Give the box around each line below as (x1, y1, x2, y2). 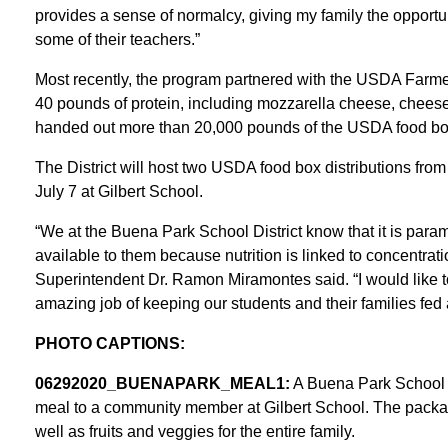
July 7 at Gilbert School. (34, 182, 203, 200)
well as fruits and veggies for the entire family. (34, 422, 355, 440)
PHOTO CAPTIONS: (34, 334, 185, 352)
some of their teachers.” (34, 30, 200, 48)
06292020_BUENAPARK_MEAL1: (34, 374, 290, 392)
